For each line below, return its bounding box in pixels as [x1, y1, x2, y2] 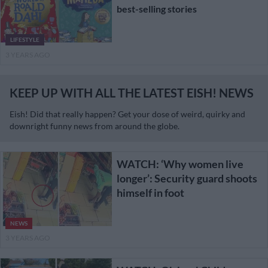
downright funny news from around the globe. [10, 121, 179, 132]
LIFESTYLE [10, 36, 39, 44]
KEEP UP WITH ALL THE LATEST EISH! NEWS [10, 86, 254, 100]
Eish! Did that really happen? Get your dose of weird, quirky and [10, 109, 245, 120]
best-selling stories [116, 3, 197, 15]
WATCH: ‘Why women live [116, 157, 243, 171]
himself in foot [116, 186, 184, 200]
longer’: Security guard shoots [116, 172, 257, 185]
